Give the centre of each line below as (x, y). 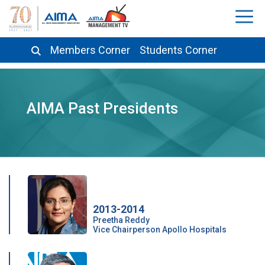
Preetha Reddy (121, 220)
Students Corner (178, 50)
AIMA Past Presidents (102, 108)
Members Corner (90, 50)
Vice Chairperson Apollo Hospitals (160, 230)
